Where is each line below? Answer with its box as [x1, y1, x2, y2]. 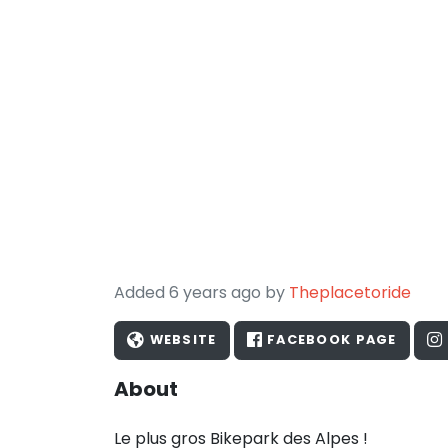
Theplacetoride [289, 281, 411, 304]
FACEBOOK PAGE [262, 331, 397, 349]
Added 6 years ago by [114, 281, 289, 304]
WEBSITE [145, 331, 217, 349]
